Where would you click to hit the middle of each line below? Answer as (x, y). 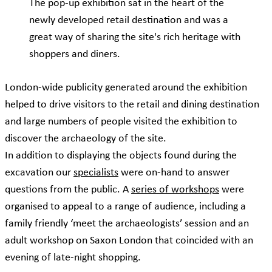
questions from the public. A (68, 190)
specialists (96, 173)
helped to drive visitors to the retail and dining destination (132, 105)
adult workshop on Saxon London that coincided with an (129, 241)
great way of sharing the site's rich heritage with (135, 38)
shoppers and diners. (75, 55)
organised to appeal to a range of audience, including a (125, 207)
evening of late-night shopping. (73, 258)
